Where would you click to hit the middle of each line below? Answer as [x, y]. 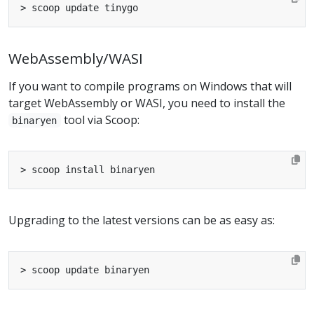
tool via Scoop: [100, 120]
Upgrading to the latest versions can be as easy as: [142, 220]
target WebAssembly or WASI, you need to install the [147, 103]
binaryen [35, 120]
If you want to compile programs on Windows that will [150, 86]
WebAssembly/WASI [76, 58]
